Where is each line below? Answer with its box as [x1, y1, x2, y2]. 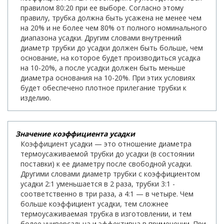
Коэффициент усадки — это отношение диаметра [20, 138, 191, 148]
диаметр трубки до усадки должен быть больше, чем [20, 42, 203, 52]
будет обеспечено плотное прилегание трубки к [20, 82, 186, 92]
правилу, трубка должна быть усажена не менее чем [20, 12, 201, 22]
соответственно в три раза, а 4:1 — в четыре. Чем [20, 188, 193, 198]
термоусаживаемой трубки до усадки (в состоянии [20, 148, 194, 158]
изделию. [20, 92, 51, 102]
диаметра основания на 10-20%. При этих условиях [20, 72, 195, 82]
